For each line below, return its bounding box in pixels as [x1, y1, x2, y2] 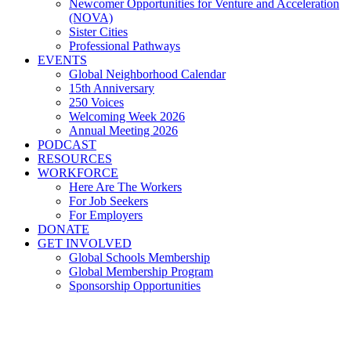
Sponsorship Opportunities [69, 279, 201, 292]
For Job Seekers [69, 194, 148, 208]
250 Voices [69, 96, 124, 109]
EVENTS [38, 53, 87, 67]
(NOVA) [69, 11, 113, 24]
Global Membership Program [69, 265, 213, 278]
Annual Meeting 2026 [69, 124, 178, 137]
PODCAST [38, 138, 96, 151]
